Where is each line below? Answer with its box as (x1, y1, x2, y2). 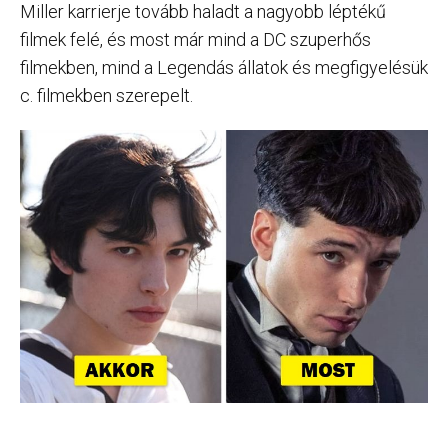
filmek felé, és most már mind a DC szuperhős (20, 29, 371, 51)
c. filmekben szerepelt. (20, 85, 193, 107)
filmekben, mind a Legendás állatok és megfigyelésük (20, 57, 428, 79)
